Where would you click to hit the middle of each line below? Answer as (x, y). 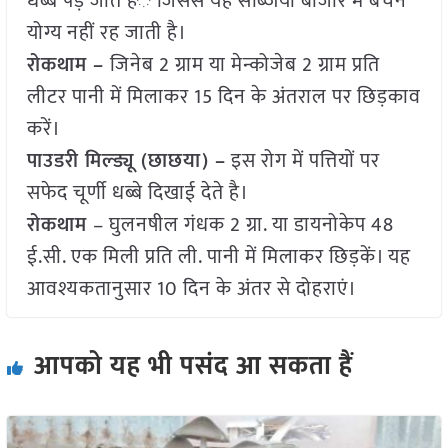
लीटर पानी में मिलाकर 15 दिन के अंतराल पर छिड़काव (223, 97)
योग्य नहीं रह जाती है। (106, 33)
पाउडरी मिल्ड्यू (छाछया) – (126, 161)
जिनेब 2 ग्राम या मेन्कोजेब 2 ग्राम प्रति (244, 65)
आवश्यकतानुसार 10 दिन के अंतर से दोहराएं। (191, 289)
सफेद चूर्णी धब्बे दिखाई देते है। (137, 193)
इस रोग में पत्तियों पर (302, 161)
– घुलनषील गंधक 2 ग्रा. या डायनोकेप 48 (243, 225)
